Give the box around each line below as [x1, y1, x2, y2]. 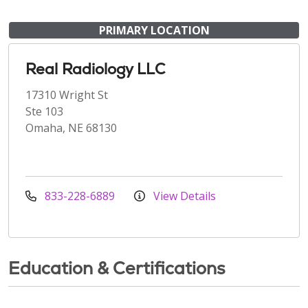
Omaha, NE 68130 [25, 120, 117, 135]
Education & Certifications [8, 256, 225, 279]
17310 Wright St [25, 87, 108, 102]
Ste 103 [25, 103, 63, 119]
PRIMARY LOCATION [98, 22, 210, 38]
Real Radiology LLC [25, 58, 166, 79]
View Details [151, 188, 216, 203]
